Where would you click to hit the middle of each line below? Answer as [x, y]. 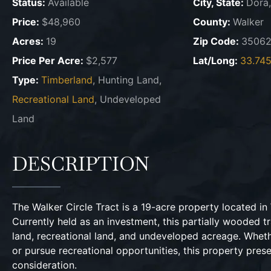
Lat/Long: [216, 60]
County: [213, 22]
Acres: [29, 41]
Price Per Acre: [49, 60]
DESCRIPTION [81, 164]
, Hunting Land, [127, 80]
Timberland [67, 80]
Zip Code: [217, 41]
